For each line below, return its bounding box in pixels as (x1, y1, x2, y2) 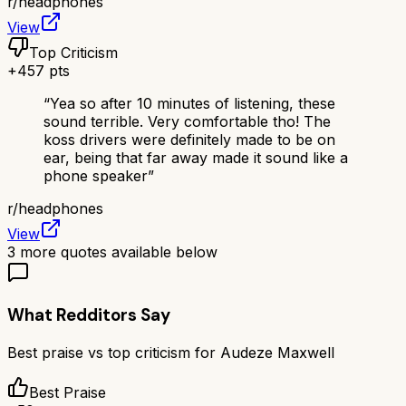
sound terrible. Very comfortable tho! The (43, 112, 331, 131)
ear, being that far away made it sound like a (43, 149, 348, 168)
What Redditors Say (7, 304, 170, 327)
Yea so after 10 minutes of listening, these (50, 94, 335, 113)
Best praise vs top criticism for (7, 343, 220, 362)
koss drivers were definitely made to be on (43, 130, 335, 150)
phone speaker (43, 167, 148, 186)
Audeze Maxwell (220, 343, 334, 362)
